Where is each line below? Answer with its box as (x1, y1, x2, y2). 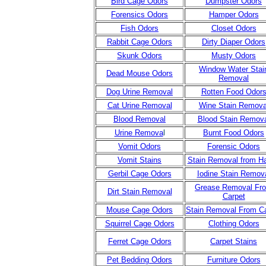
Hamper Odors (208, 10, 259, 19)
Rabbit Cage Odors (107, 37, 172, 46)
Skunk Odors (117, 51, 162, 60)
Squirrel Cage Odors (104, 219, 175, 228)
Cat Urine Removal (107, 101, 172, 110)
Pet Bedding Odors (107, 255, 172, 264)
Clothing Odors (208, 219, 259, 228)
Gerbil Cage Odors (107, 169, 172, 178)
